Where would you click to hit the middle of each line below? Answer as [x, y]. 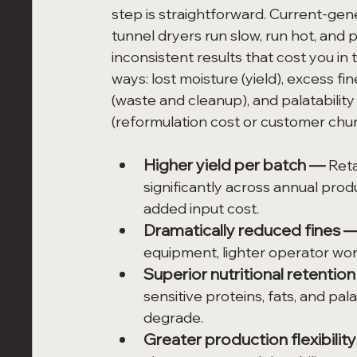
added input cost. [202, 208]
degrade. [174, 317]
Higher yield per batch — [236, 164]
